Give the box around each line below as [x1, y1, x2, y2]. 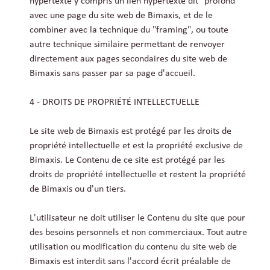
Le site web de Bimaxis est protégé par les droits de [30, 127, 231, 137]
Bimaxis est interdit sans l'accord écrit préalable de [30, 257, 231, 267]
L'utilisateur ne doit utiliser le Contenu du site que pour [30, 213, 245, 224]
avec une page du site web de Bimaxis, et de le [30, 11, 213, 21]
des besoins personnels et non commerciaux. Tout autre [30, 228, 247, 238]
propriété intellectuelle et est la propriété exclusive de [30, 141, 243, 151]
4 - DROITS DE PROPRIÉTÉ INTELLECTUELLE [30, 98, 199, 108]
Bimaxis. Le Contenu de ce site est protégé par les [30, 155, 225, 166]
